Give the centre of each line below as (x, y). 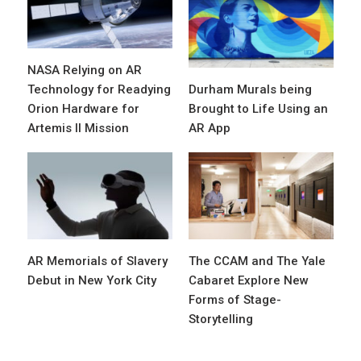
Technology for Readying (99, 90)
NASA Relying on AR (85, 71)
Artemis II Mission (78, 129)
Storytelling (221, 320)
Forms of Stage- (235, 300)
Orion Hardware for (83, 109)
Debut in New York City (92, 281)
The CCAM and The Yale (257, 261)
